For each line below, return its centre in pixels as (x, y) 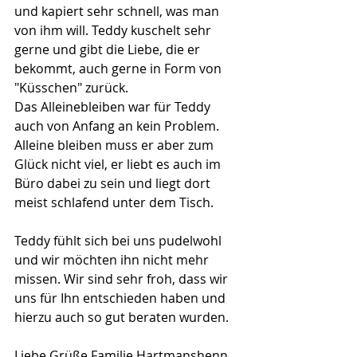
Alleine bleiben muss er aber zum (116, 145)
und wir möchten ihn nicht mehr (113, 260)
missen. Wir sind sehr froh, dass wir (123, 279)
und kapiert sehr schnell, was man (118, 11)
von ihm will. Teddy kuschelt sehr (114, 30)
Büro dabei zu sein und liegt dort (114, 183)
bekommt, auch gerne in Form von (120, 69)
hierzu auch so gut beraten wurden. (122, 317)
